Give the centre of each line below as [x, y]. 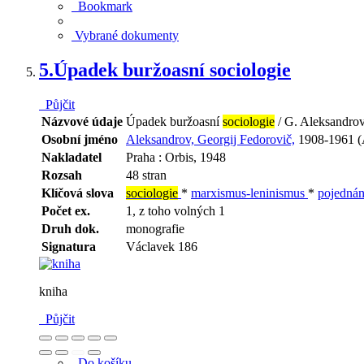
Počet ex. [66, 210]
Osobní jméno [80, 139]
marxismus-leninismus [249, 193]
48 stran [146, 175]
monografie [155, 228]
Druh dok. [70, 228]
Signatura [69, 246]
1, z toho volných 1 [175, 210]
